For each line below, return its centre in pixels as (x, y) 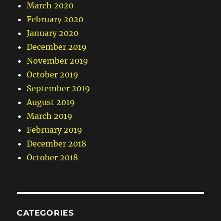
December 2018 (57, 144)
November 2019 (58, 61)
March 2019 (50, 116)
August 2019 (51, 102)
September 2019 (59, 89)
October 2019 (53, 75)
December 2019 (57, 47)
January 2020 (53, 33)
